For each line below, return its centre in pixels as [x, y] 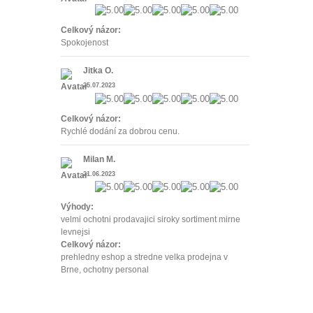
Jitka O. [98, 71]
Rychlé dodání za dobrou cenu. [120, 131]
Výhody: [77, 207]
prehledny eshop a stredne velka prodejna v [144, 257]
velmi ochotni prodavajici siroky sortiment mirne [151, 219]
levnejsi [75, 232]
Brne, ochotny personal [105, 270]
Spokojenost [85, 43]
